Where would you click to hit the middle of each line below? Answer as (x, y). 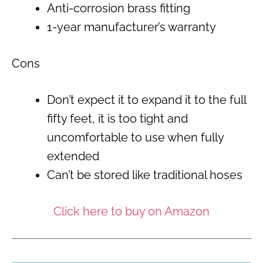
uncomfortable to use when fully (135, 138)
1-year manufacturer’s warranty (131, 27)
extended (73, 156)
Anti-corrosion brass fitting (119, 9)
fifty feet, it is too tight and (117, 119)
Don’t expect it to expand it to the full (146, 100)
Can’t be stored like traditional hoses (145, 175)
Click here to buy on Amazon (131, 212)
